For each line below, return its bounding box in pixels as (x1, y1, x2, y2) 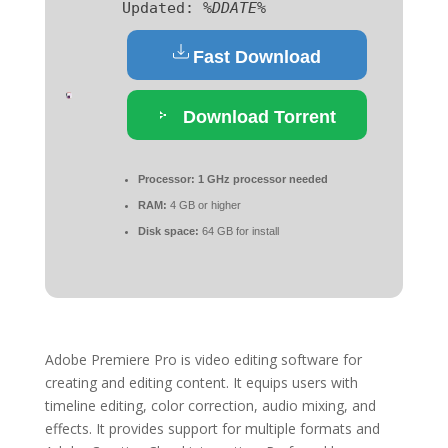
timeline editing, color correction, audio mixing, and (44, 396, 376, 415)
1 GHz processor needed (194, 173, 328, 185)
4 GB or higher (166, 199, 241, 211)
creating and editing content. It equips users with (44, 373, 358, 392)
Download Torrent (177, 106, 336, 127)
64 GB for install (198, 225, 279, 237)
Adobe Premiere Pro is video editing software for (44, 350, 362, 369)
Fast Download (192, 46, 321, 67)
